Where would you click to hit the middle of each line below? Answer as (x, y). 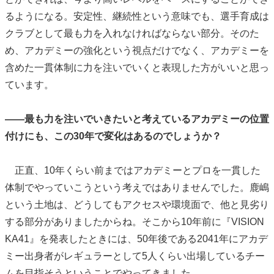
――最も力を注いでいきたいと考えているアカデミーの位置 (137, 119)
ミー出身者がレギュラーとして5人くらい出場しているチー (135, 256)
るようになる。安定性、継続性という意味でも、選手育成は (137, 17)
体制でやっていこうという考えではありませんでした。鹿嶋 (137, 188)
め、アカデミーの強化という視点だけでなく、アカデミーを (137, 51)
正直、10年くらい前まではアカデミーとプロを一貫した (133, 171)
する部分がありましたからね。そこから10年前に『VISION (135, 222)
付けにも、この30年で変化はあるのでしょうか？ (113, 136)
